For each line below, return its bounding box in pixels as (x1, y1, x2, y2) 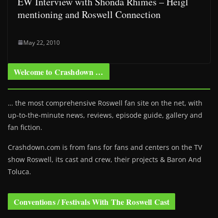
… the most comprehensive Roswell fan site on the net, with (8, 98, 202, 108)
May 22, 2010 (23, 38, 60, 47)
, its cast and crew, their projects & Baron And (52, 154, 201, 164)
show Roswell (8, 154, 52, 164)
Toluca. (8, 166, 31, 176)
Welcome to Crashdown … (14, 66, 104, 77)
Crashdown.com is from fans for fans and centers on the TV (8, 142, 202, 152)
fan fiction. (8, 122, 42, 132)
